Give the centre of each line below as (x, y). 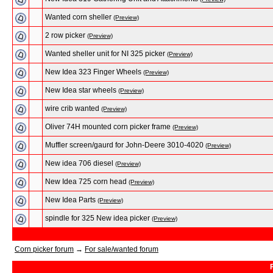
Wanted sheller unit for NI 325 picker (105, 54)
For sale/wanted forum (122, 249)
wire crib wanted (72, 108)
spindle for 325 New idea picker (97, 218)
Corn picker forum (44, 249)
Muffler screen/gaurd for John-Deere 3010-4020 (124, 145)
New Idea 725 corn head (86, 182)
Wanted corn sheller (78, 17)
